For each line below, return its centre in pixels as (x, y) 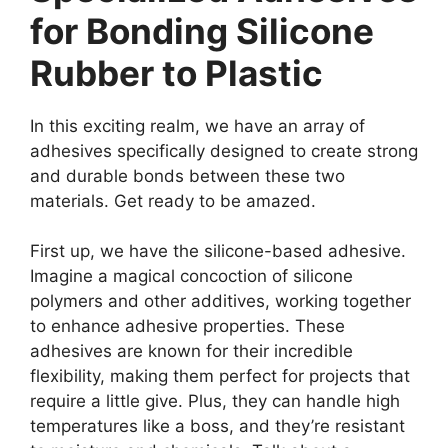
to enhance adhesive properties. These (187, 326)
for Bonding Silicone (202, 30)
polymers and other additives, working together (220, 301)
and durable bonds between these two (187, 175)
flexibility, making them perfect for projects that (220, 376)
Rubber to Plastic (176, 72)
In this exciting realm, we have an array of (197, 125)
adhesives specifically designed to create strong (224, 150)
